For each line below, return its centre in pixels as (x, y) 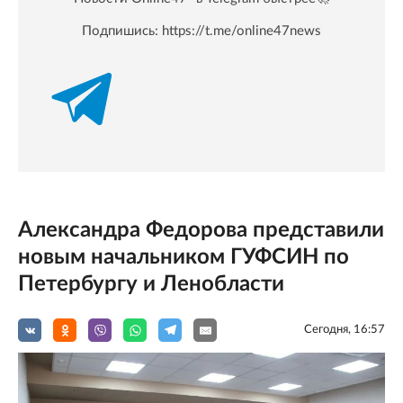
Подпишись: (122, 31)
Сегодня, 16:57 (345, 330)
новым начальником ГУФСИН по (184, 257)
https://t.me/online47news (242, 31)
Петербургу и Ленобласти (151, 284)
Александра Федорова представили (201, 230)
